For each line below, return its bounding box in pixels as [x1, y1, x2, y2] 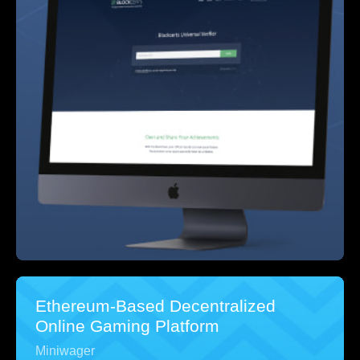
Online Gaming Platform [35, 316, 219, 335]
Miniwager [35, 343, 95, 358]
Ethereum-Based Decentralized [35, 296, 276, 315]
